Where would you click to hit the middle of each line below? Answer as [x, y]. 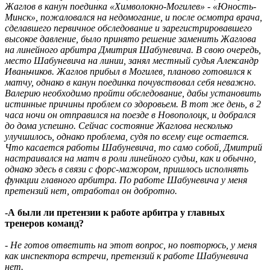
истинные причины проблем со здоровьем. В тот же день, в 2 [133, 104]
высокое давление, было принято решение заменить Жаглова [130, 39]
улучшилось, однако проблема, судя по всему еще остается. [127, 136]
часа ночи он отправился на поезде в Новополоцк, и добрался [130, 115]
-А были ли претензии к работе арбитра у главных [115, 212]
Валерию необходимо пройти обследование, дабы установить [133, 93]
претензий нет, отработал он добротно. [91, 190]
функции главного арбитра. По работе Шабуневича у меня [126, 180]
